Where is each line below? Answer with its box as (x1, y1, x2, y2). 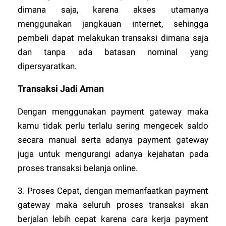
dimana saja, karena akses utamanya (18, 5, 208, 15)
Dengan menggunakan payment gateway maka (18, 106, 208, 117)
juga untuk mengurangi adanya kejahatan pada (18, 149, 208, 159)
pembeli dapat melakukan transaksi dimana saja (18, 33, 208, 43)
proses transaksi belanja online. (18, 163, 138, 174)
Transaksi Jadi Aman (18, 83, 104, 94)
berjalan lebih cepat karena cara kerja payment (18, 214, 208, 224)
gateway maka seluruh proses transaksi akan (18, 200, 208, 210)
